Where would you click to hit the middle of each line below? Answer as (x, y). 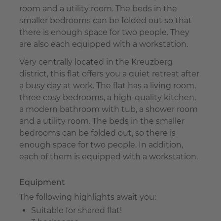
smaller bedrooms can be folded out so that (106, 21)
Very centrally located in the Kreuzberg (96, 62)
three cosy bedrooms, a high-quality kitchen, (108, 97)
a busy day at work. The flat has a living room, (108, 85)
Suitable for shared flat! (76, 210)
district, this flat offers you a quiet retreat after (109, 74)
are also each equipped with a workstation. (104, 44)
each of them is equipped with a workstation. (109, 156)
